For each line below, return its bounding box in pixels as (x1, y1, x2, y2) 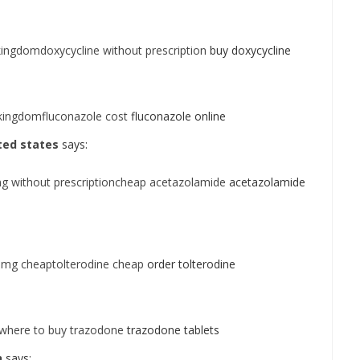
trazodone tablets (124, 322, 219, 337)
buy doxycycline (207, 43, 291, 58)
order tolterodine (144, 256, 235, 272)
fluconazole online (128, 108, 226, 124)
